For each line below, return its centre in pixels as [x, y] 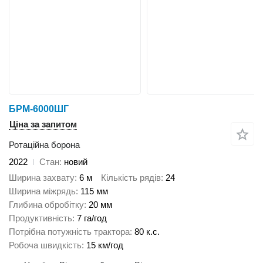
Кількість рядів [131, 177]
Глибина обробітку [46, 204]
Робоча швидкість [45, 245]
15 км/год [105, 245]
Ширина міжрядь [42, 191]
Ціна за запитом [43, 124]
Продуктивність [41, 218]
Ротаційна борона [44, 145]
